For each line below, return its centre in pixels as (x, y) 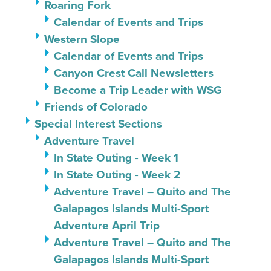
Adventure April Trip (107, 225)
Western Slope (82, 39)
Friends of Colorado (96, 107)
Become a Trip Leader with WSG (138, 90)
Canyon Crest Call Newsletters (134, 73)
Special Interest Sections (98, 124)
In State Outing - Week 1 (116, 158)
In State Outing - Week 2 (117, 175)
